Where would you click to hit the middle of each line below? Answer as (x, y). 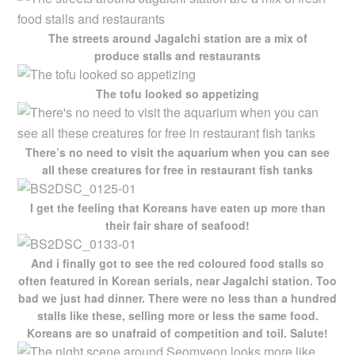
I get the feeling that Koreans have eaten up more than (177, 207)
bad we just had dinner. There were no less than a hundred (177, 298)
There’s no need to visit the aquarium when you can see (177, 152)
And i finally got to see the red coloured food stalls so (177, 263)
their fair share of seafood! (177, 225)
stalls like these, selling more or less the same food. (177, 315)
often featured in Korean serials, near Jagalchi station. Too (177, 280)
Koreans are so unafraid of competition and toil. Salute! (177, 332)
